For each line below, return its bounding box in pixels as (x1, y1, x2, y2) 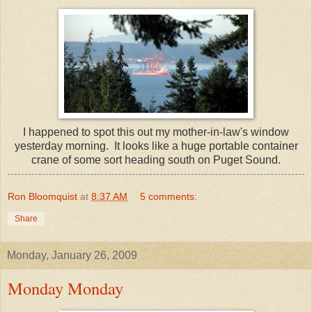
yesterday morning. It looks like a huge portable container (14, 140, 298, 153)
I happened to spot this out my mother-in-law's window (23, 126, 289, 139)
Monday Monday (8, 276, 123, 300)
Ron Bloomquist (8, 191, 77, 203)
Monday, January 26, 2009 (7, 249, 137, 262)
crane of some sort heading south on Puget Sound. (31, 154, 281, 166)
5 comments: (140, 191, 198, 203)
